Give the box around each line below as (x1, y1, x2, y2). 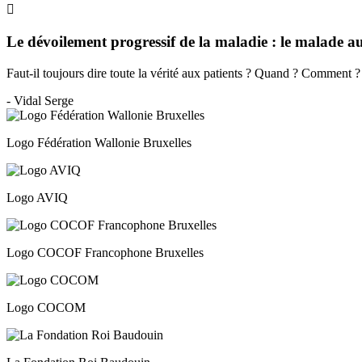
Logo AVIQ (6, 190, 68, 204)
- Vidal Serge (6, 93, 74, 107)
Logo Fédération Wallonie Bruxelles (6, 135, 192, 149)
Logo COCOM (6, 300, 86, 314)
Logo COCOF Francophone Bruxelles (6, 245, 204, 259)
